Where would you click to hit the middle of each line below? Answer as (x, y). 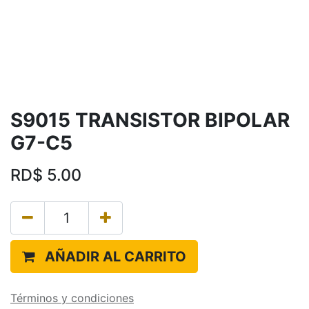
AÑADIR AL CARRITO (116, 257)
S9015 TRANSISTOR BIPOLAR (150, 120)
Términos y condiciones (72, 298)
